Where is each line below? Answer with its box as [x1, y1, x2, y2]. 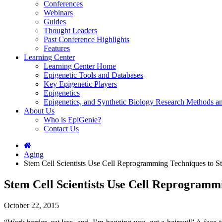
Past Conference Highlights [44, 35, 129, 44]
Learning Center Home [44, 62, 116, 70]
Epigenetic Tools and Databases [44, 71, 143, 79]
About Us [24, 107, 55, 115]
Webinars [44, 8, 73, 17]
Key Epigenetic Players [44, 80, 117, 88]
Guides [44, 17, 66, 26]
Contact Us [44, 124, 79, 133]
